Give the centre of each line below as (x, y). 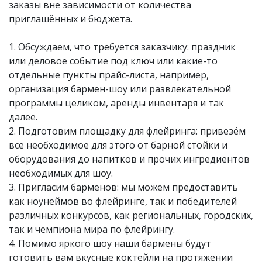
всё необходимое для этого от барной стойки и (118, 145)
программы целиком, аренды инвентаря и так (116, 103)
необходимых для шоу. (61, 173)
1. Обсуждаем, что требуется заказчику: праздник (122, 46)
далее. (23, 117)
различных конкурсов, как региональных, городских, (131, 215)
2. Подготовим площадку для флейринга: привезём (127, 131)
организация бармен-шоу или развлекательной (120, 89)
